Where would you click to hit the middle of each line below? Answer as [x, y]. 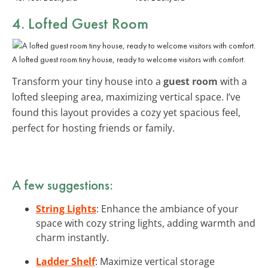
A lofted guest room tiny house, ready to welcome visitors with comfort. [129, 59]
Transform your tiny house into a [88, 81]
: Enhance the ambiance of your [167, 208]
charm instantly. [72, 237]
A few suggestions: [63, 185]
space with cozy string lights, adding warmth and [146, 223]
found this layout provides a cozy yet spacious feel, [126, 112]
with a [232, 81]
